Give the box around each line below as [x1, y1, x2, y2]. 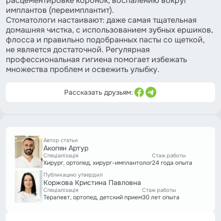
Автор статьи [43, 136, 78, 144]
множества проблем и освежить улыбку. [6, 64, 159, 74]
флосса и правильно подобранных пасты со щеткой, [6, 34, 205, 45]
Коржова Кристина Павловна [43, 178, 141, 187]
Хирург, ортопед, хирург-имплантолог [43, 158, 152, 167]
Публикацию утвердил [43, 171, 103, 178]
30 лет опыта [142, 193, 180, 201]
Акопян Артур [43, 143, 88, 152]
